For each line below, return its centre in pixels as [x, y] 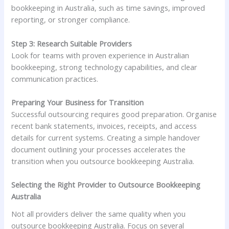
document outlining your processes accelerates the [99, 150]
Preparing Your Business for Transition [78, 102]
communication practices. [55, 78]
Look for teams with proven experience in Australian [100, 55]
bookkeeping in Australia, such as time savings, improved [108, 8]
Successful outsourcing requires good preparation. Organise [114, 114]
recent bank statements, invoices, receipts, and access [104, 126]
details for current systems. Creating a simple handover [106, 138]
